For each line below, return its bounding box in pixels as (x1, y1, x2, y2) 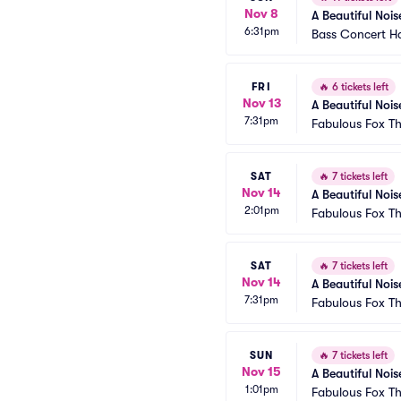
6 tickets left (329, 81, 388, 93)
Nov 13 (242, 95, 281, 110)
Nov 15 (242, 363, 281, 379)
